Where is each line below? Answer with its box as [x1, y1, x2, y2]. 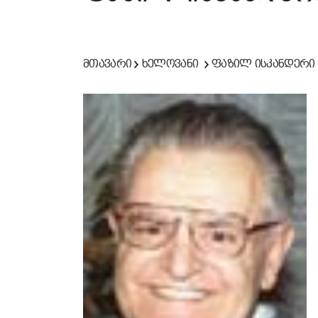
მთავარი [83, 57, 132, 70]
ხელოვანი [141, 57, 199, 70]
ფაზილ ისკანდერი [212, 57, 315, 70]
